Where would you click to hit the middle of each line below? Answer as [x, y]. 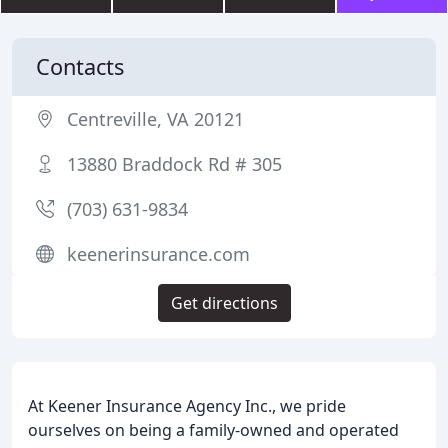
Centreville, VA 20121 [155, 119]
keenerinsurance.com [158, 254]
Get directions [224, 303]
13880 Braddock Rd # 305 [174, 164]
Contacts [80, 66]
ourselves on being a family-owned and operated [213, 430]
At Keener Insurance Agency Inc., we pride [187, 406]
